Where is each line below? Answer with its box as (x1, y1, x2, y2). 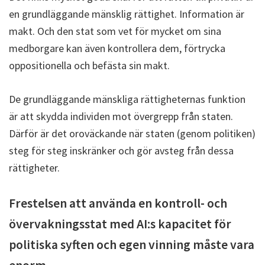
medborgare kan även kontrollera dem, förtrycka (9, 41, 225, 55)
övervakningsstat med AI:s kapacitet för (9, 215, 231, 232)
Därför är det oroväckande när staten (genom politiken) (9, 126, 256, 140)
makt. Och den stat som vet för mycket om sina (9, 24, 221, 38)
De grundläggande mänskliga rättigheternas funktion (9, 92, 245, 106)
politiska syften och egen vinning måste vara (9, 236, 254, 253)
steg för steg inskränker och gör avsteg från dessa (9, 143, 234, 157)
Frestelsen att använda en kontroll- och (9, 195, 227, 211)
